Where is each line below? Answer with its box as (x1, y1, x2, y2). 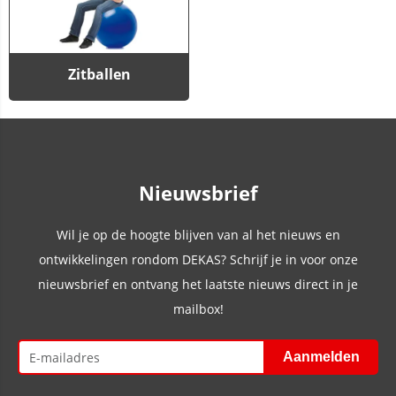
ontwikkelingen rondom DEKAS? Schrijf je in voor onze (38, 251, 358, 269)
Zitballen (67, 65, 131, 85)
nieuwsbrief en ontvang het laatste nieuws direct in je (38, 276, 358, 293)
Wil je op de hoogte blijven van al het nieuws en (56, 226, 340, 244)
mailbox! (172, 301, 224, 318)
